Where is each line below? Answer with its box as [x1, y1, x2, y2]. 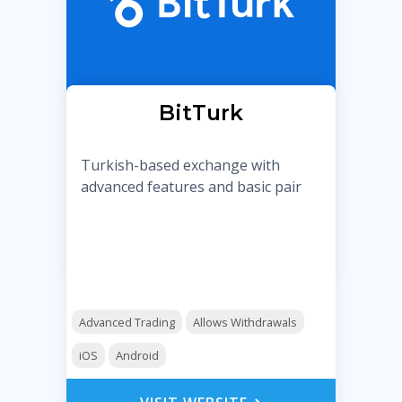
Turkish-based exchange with [81, 154, 280, 175]
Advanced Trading [79, 313, 176, 330]
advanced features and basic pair [81, 176, 301, 197]
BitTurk [159, 99, 243, 126]
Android [115, 346, 159, 363]
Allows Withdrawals [192, 313, 297, 330]
